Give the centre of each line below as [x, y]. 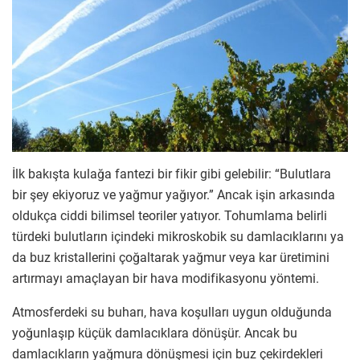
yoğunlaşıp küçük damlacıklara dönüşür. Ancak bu [155, 333]
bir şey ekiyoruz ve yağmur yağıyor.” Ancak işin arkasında [174, 194]
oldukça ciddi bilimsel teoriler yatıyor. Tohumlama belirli [170, 215]
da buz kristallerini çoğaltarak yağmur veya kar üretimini [171, 257]
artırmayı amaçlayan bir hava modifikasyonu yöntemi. [166, 278]
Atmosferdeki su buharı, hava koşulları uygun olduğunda [172, 312]
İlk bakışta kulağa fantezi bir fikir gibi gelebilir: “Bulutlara [172, 174]
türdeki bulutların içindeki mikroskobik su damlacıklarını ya [178, 236]
